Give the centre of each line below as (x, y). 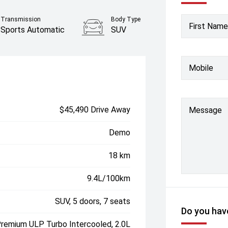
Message (206, 110)
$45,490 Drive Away (95, 110)
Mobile (201, 68)
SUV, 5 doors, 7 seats (93, 201)
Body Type (126, 19)
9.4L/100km (109, 178)
